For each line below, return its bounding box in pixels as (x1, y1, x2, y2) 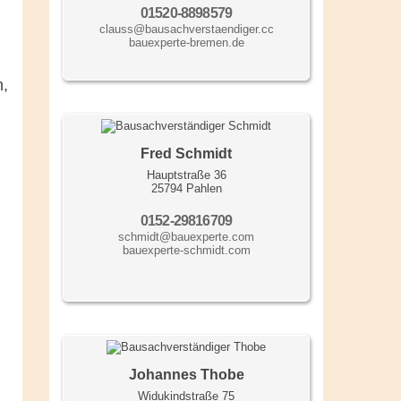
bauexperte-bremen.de (128, 35, 244, 49)
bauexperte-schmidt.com (122, 243, 251, 257)
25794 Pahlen (150, 181, 222, 195)
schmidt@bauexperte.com (118, 229, 254, 243)
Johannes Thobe (128, 366, 244, 382)
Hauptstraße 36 (146, 167, 226, 182)
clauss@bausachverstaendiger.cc (98, 21, 274, 36)
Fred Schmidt (141, 145, 232, 161)
